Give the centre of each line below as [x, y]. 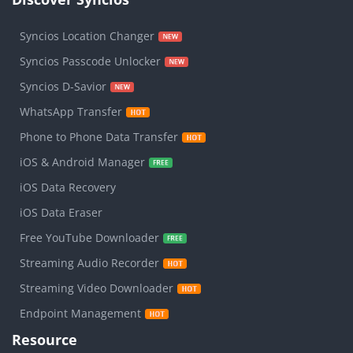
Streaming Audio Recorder [89, 262]
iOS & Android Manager [82, 162]
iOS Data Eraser [61, 212]
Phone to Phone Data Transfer [99, 136]
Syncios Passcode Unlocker [90, 61]
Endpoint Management [80, 313]
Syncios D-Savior [63, 86]
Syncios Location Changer [87, 35]
